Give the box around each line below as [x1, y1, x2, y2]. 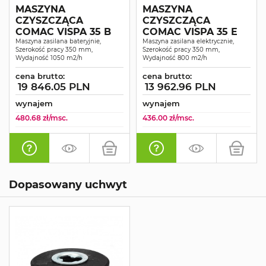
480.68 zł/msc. [15, 113, 68, 123]
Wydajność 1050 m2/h [15, 54, 83, 62]
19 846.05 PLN [18, 81, 90, 93]
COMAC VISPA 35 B [15, 26, 111, 38]
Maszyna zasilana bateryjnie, [15, 37, 101, 46]
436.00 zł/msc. [142, 113, 194, 123]
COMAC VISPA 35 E [142, 26, 237, 38]
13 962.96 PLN [145, 81, 216, 93]
